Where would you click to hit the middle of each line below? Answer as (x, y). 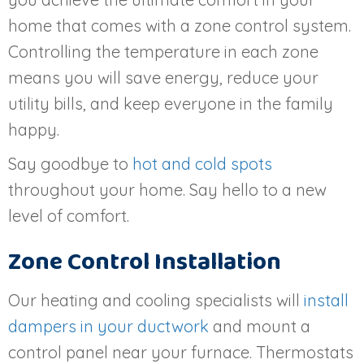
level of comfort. (69, 216)
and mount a (260, 327)
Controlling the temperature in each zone (163, 52)
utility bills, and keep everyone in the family (171, 104)
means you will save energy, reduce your (163, 78)
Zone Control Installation (145, 263)
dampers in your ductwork (108, 327)
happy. (34, 130)
